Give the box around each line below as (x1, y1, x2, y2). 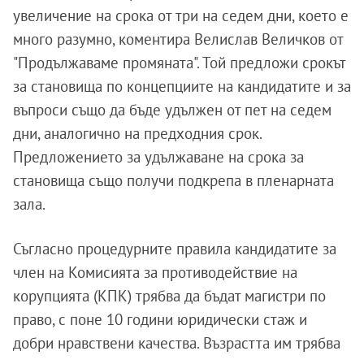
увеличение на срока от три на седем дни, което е (13, 5, 349, 25)
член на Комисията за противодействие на (13, 262, 297, 282)
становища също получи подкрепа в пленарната (13, 170, 334, 190)
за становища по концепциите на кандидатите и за (13, 76, 351, 96)
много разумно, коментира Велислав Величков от (13, 28, 343, 49)
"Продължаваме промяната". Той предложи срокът (13, 52, 345, 72)
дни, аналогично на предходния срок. (13, 123, 262, 143)
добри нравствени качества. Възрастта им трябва (13, 332, 340, 353)
